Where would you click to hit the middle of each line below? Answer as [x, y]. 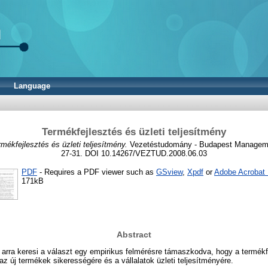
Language [32, 86]
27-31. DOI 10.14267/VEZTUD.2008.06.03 [134, 153]
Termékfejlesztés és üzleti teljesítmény [134, 132]
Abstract [134, 235]
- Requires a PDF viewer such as [97, 172]
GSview [169, 172]
